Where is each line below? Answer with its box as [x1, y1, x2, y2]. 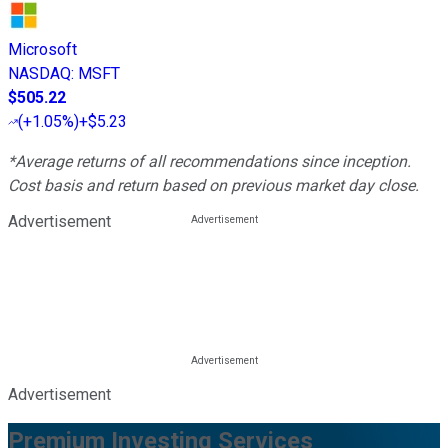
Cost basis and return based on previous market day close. [8, 175, 419, 195]
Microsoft [8, 39, 77, 59]
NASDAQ [8, 63, 71, 83]
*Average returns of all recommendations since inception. [8, 151, 411, 171]
